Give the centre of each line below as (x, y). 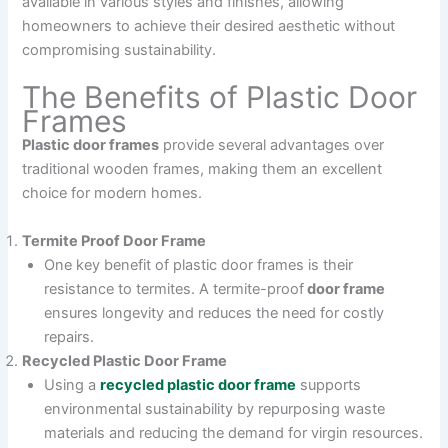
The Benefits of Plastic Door (220, 97)
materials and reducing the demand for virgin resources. (234, 432)
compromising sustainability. (119, 49)
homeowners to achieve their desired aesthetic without (209, 25)
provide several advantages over (272, 145)
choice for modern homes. (112, 193)
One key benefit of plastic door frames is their (199, 264)
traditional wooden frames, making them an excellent (202, 169)
